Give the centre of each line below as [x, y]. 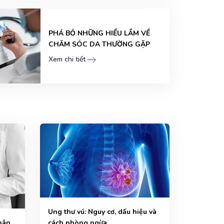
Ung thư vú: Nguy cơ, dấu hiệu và [102, 211]
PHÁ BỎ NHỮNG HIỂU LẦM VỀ [99, 33]
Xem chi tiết [67, 59]
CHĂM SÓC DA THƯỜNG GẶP [99, 44]
